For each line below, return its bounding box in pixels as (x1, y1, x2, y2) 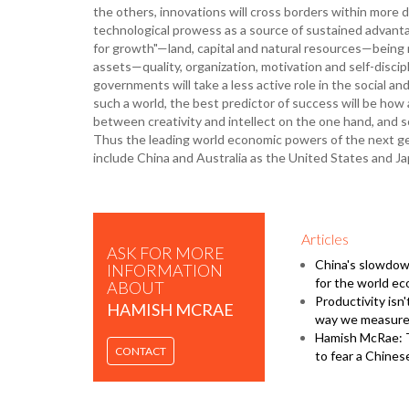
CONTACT (115, 343, 166, 358)
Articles (300, 229, 349, 247)
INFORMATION (107, 259, 223, 280)
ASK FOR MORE (107, 242, 225, 263)
